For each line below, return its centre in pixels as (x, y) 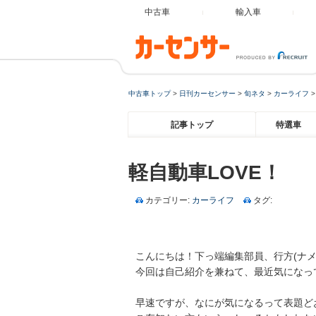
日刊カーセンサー (207, 93)
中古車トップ (150, 93)
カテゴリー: (169, 200)
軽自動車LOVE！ (205, 172)
